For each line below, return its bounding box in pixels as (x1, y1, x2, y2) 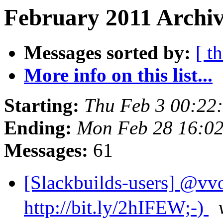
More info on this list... (24, 64, 213, 86)
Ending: (4, 117, 72, 139)
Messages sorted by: (24, 42, 191, 64)
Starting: (4, 95, 79, 116)
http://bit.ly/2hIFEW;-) (24, 197, 209, 219)
